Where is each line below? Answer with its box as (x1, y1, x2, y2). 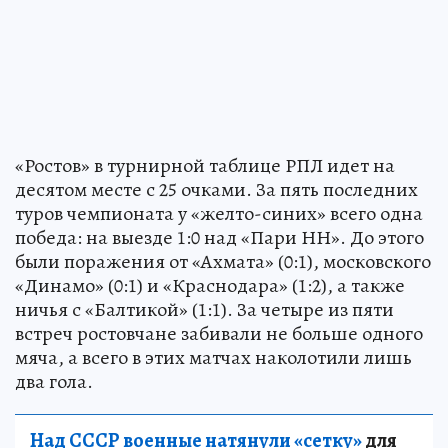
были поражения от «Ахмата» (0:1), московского (15, 247, 431, 275)
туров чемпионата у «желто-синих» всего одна (15, 199, 423, 227)
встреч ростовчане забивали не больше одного (15, 319, 423, 347)
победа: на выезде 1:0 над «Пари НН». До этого (15, 223, 424, 251)
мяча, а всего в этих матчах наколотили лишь (15, 343, 412, 371)
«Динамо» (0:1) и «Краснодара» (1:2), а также (15, 271, 405, 299)
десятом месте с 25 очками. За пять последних (15, 175, 418, 203)
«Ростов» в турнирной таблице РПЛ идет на (15, 151, 395, 179)
